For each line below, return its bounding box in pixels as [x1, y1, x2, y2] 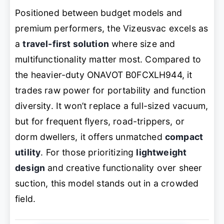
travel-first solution [22, 38, 109, 49]
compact [164, 131, 203, 142]
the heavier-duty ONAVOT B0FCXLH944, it [15, 69, 192, 80]
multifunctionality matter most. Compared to [15, 53, 201, 64]
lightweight [136, 146, 187, 157]
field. [15, 193, 36, 204]
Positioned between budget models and [15, 7, 182, 18]
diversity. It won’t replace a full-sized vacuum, [15, 100, 208, 111]
